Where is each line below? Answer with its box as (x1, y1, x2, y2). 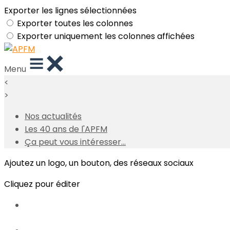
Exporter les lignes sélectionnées (4, 5, 137, 16)
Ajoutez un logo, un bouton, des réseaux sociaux (4, 157, 194, 169)
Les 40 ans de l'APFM (25, 123, 107, 135)
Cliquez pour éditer (4, 178, 80, 190)
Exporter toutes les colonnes (17, 17, 133, 29)
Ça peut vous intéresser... (25, 136, 126, 148)
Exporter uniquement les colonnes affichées (17, 30, 195, 42)
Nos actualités (25, 110, 82, 122)
